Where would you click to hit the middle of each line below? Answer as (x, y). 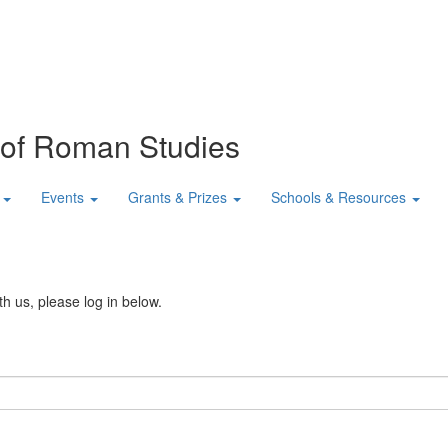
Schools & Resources (338, 197)
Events (62, 197)
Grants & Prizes (177, 197)
